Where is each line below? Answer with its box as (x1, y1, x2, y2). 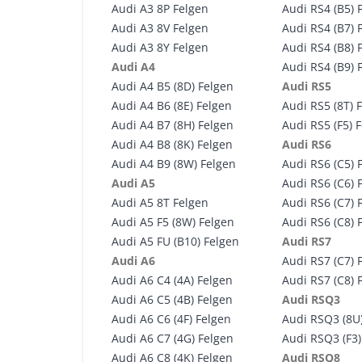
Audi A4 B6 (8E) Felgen (112, 98, 232, 113)
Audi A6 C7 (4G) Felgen (112, 330, 234, 346)
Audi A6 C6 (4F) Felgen (112, 311, 231, 326)
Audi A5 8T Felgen (112, 195, 208, 210)
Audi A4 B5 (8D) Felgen (112, 78, 234, 94)
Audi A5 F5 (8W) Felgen (112, 214, 234, 229)
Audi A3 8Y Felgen (112, 40, 208, 55)
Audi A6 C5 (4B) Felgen (112, 292, 233, 307)
